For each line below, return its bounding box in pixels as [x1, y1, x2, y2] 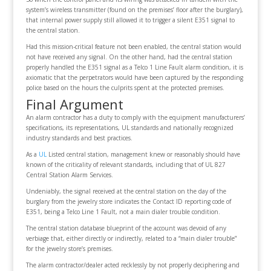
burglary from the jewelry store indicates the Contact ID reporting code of [25, 197, 231, 206]
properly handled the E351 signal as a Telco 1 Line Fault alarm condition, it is [25, 63, 243, 72]
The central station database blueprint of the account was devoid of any [25, 224, 226, 233]
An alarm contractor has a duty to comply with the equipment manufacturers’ [25, 113, 245, 122]
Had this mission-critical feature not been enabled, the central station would [25, 42, 241, 51]
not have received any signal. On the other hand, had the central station [25, 53, 232, 62]
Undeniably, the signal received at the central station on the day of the [25, 187, 226, 196]
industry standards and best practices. [25, 134, 132, 143]
